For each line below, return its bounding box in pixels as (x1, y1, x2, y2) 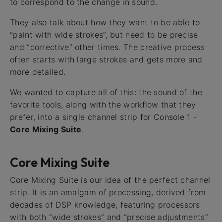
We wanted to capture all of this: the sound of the (10, 87, 202, 98)
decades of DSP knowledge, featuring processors (10, 200, 200, 210)
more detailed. (10, 67, 66, 77)
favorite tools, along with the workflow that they (10, 100, 196, 110)
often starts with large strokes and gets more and (10, 55, 203, 65)
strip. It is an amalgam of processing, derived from (10, 187, 206, 198)
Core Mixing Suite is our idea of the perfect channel (10, 175, 211, 185)
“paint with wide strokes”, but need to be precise (10, 30, 198, 40)
